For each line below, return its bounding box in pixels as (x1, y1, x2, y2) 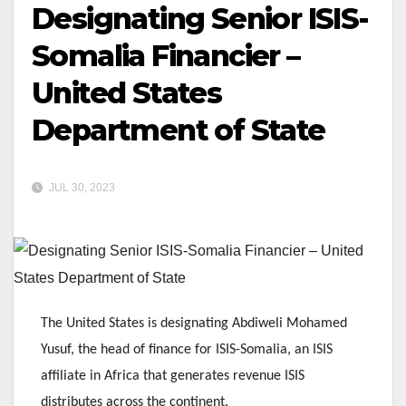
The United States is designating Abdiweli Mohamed (41, 316, 347, 332)
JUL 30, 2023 (46, 181, 115, 195)
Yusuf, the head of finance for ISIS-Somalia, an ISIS (41, 343, 333, 358)
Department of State (32, 111, 325, 148)
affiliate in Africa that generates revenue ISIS (41, 369, 304, 384)
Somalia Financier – (32, 37, 300, 73)
